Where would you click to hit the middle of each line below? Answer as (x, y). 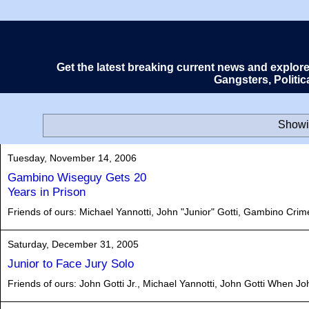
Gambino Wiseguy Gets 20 (77, 178)
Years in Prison (47, 192)
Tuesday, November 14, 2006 (72, 158)
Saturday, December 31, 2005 (73, 244)
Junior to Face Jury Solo (71, 264)
